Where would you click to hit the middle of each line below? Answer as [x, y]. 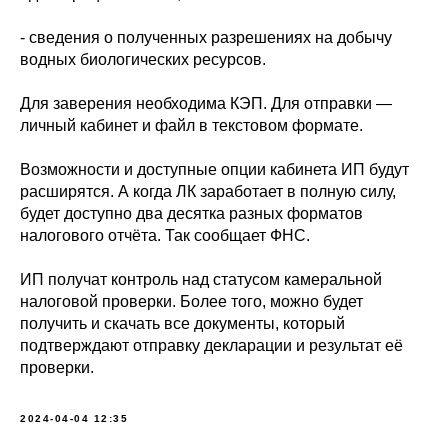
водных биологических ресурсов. [143, 59]
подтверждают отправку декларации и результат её [211, 345]
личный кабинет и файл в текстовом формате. [191, 125]
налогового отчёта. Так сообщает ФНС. [165, 235]
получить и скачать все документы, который [182, 323]
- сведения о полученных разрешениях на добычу [206, 37]
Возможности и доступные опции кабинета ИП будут [214, 169]
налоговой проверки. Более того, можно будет [191, 301]
